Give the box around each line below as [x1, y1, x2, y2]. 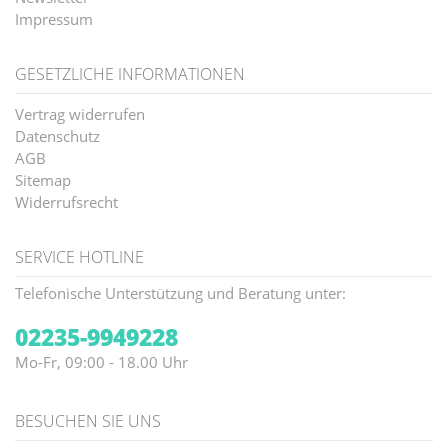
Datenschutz [15, 125, 100, 146]
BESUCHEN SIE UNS [15, 409, 161, 432]
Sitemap [15, 169, 71, 190]
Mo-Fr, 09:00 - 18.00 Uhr [15, 351, 188, 372]
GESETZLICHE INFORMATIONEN [15, 62, 245, 85]
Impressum [15, 8, 93, 29]
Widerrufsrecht [15, 191, 118, 212]
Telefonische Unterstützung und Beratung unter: [15, 282, 346, 303]
